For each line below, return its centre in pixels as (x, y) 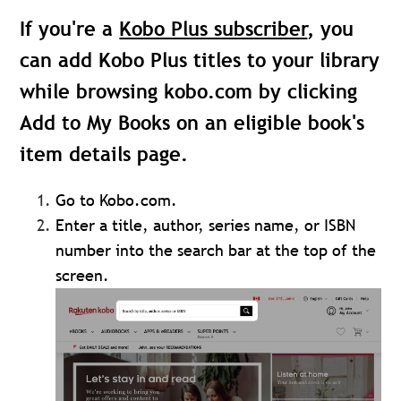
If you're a (70, 29)
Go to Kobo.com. (117, 200)
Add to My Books (98, 123)
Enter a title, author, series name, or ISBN (206, 225)
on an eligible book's (271, 123)
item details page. (107, 154)
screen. (83, 275)
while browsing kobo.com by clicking (189, 92)
